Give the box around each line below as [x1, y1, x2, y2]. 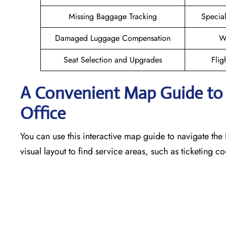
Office [20, 102, 66, 124]
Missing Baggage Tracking [69, 10, 157, 22]
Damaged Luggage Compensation [55, 32, 171, 44]
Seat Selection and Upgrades [64, 53, 162, 66]
